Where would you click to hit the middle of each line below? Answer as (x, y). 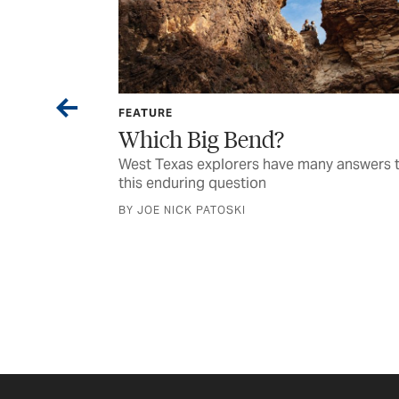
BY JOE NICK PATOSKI (182, 210)
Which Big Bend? (201, 139)
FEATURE (145, 113)
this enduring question (192, 183)
